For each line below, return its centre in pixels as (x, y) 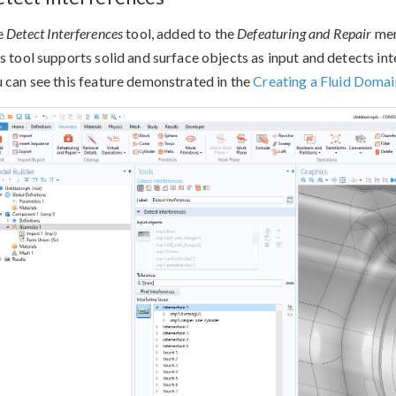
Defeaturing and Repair (305, 33)
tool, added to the (180, 33)
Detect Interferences (65, 33)
